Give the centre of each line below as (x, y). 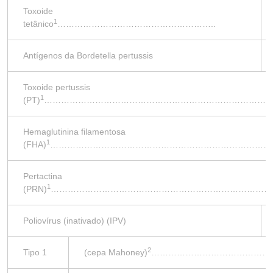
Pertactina (43, 176)
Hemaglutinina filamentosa (74, 132)
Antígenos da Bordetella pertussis (88, 55)
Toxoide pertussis (57, 87)
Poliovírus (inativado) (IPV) (75, 221)
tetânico (38, 24)
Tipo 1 (35, 252)
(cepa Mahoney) (116, 252)
